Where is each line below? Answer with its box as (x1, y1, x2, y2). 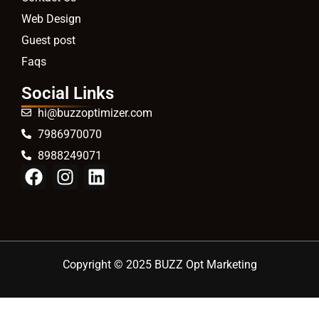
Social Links (21, 83, 114, 103)
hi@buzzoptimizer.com (37, 105, 152, 120)
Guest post (21, 33, 75, 47)
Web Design (21, 11, 81, 26)
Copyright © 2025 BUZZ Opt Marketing (62, 257, 257, 271)
